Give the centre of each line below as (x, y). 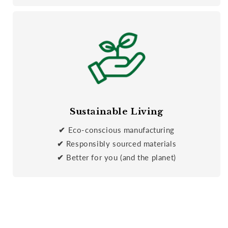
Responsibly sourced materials (121, 143)
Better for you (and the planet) (121, 157)
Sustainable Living (117, 111)
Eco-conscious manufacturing (121, 130)
